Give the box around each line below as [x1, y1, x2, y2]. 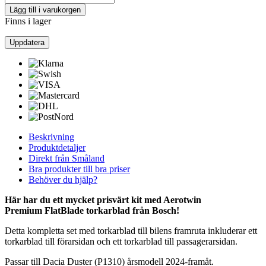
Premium [5, 205, 42, 216]
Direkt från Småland [28, 153, 104, 164]
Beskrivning [28, 132, 74, 142]
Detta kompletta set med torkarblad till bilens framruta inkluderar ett [5, 226, 257, 236]
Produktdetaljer [28, 142, 85, 153]
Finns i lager [5, 16, 51, 27]
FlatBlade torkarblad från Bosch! [42, 205, 179, 216]
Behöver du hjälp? [28, 175, 97, 185]
